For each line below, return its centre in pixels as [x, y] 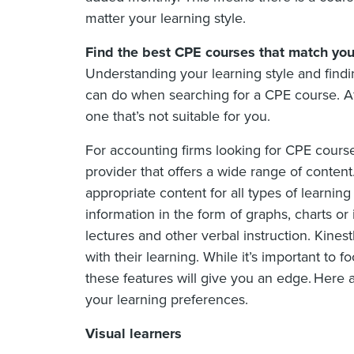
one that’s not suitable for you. [178, 117]
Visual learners [134, 334]
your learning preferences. [167, 300]
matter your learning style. [166, 19]
